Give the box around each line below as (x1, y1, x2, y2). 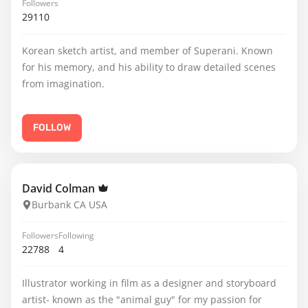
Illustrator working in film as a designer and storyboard (22, 276, 276, 289)
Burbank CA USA (32, 198, 107, 211)
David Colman (22, 181, 98, 196)
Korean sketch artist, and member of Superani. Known (22, 44, 273, 57)
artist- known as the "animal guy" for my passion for (22, 293, 52, 306)
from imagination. (22, 77, 104, 90)
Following (58, 230, 94, 241)
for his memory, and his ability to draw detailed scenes (22, 60, 276, 74)
